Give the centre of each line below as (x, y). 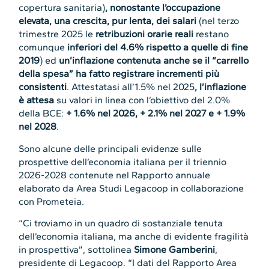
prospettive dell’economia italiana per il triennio (123, 162)
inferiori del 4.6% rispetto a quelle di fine (158, 47)
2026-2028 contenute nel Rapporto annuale (115, 175)
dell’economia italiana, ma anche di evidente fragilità (134, 237)
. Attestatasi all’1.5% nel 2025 (131, 87)
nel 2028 (38, 127)
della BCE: (43, 113)
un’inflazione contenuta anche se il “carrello (154, 61)
